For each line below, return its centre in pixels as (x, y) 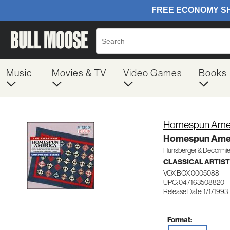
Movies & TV (79, 73)
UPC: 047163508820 (194, 182)
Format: (180, 219)
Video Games (152, 73)
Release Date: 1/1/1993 (196, 191)
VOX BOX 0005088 (191, 173)
